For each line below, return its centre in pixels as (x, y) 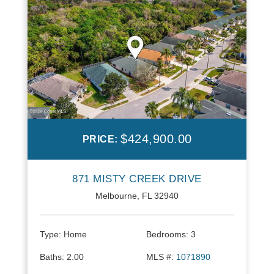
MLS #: (160, 257)
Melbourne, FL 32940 (137, 196)
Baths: (52, 257)
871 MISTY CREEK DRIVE (137, 179)
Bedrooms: (167, 235)
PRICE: (101, 139)
